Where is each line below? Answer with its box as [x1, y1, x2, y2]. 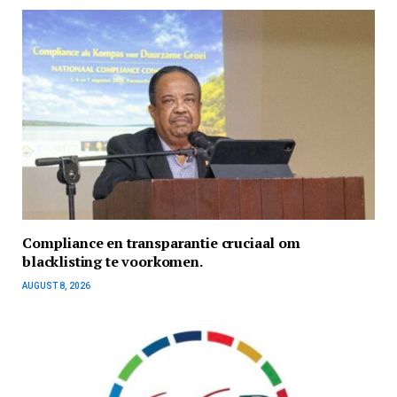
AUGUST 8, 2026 [22, 281, 90, 292]
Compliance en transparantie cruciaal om [22, 233, 300, 253]
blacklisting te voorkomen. [22, 252, 203, 272]
